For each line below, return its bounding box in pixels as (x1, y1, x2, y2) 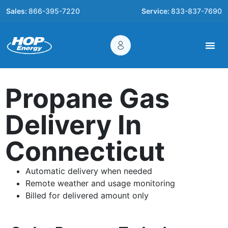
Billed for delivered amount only (25, 190, 149, 201)
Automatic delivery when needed (25, 166, 152, 176)
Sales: (6, 7, 28, 15)
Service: (141, 7, 171, 15)
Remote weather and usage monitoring (25, 178, 175, 188)
